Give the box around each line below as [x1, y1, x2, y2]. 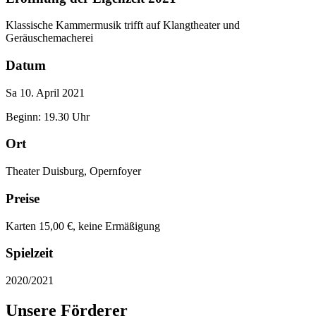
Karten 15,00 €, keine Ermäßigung [6, 219, 160, 232]
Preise [6, 190, 39, 206]
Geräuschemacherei [6, 32, 93, 44]
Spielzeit [6, 245, 53, 261]
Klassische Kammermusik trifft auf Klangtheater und [6, 19, 240, 32]
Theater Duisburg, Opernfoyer [6, 165, 141, 178]
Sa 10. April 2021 [6, 86, 85, 99]
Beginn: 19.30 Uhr [6, 110, 90, 123]
